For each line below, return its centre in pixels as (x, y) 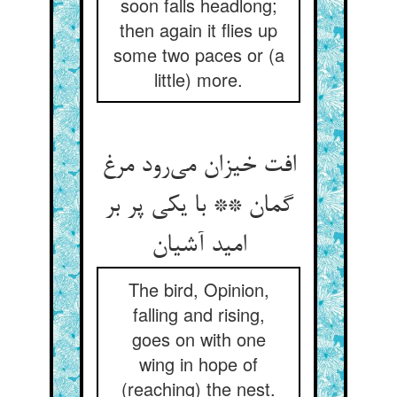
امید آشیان (198, 246)
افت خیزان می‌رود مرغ (198, 167)
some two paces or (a (198, 54)
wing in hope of (198, 364)
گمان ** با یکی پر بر (198, 206)
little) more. (198, 79)
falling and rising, (198, 314)
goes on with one (198, 339)
